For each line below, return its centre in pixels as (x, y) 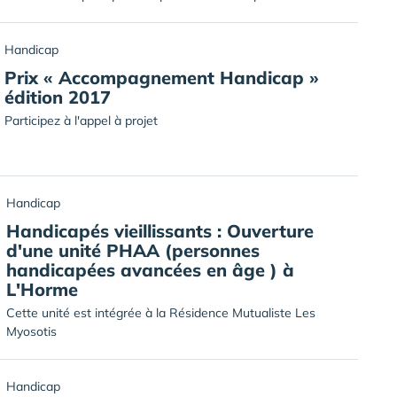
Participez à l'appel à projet (81, 121)
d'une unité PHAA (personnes (133, 250)
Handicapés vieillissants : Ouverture (160, 231)
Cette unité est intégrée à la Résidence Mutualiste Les (161, 313)
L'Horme (42, 289)
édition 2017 (58, 97)
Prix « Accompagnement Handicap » (162, 78)
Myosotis (31, 331)
